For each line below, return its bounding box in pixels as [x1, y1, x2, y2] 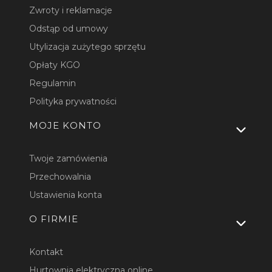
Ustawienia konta [29, 189, 103, 200]
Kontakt [29, 246, 64, 257]
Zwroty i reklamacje [29, 4, 113, 16]
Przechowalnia [29, 171, 92, 182]
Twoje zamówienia [29, 152, 108, 164]
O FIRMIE [29, 212, 79, 225]
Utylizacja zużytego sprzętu [29, 41, 146, 52]
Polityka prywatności [29, 95, 117, 107]
